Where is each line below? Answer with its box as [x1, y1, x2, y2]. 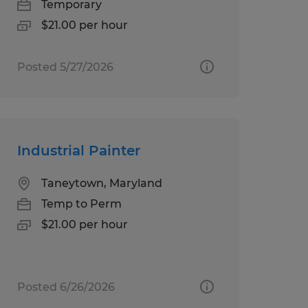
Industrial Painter [16, 142, 140, 159]
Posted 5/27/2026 [16, 60, 113, 74]
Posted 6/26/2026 [16, 280, 115, 294]
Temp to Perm [41, 197, 122, 210]
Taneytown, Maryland [41, 176, 162, 190]
